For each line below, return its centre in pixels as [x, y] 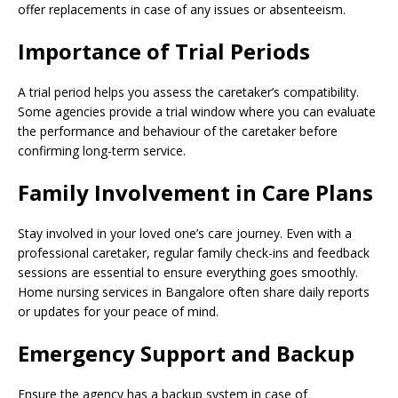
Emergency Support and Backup [186, 353]
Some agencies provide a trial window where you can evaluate [197, 111]
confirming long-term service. [102, 150]
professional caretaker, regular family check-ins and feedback [194, 252]
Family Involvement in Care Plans [195, 192]
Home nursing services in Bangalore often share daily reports [194, 291]
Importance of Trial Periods [164, 51]
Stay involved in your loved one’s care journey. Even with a [185, 233]
